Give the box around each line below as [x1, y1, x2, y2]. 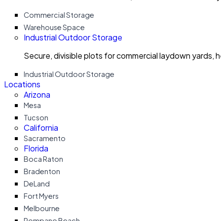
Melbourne [24, 204, 60, 213]
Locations [4, 79, 40, 89]
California [24, 122, 58, 133]
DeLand [24, 179, 50, 188]
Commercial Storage [24, 10, 94, 19]
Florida [24, 143, 48, 153]
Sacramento [24, 134, 66, 143]
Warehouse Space [24, 23, 85, 32]
